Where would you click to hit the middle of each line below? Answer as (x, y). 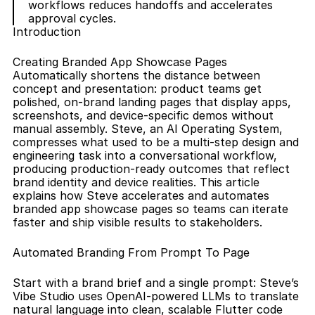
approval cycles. (72, 18)
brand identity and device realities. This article (136, 182)
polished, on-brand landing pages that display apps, (152, 102)
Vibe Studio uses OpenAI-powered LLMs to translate (156, 296)
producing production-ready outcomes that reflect (151, 169)
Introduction (47, 32)
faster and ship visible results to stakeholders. (137, 222)
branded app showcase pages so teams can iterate (150, 209)
